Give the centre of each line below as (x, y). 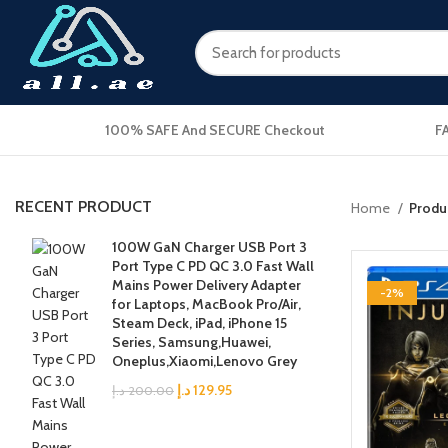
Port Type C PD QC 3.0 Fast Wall (213, 266)
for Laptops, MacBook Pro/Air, (206, 304)
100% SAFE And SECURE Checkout (215, 130)
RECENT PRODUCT (83, 206)
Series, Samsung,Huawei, (191, 342)
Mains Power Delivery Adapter (206, 285)
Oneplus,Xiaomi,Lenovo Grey (204, 361)
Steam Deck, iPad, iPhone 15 (199, 323)
